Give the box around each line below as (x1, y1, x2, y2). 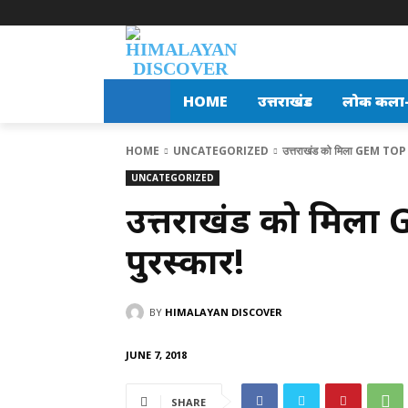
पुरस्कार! (126, 236, 244, 284)
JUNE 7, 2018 (126, 347, 187, 362)
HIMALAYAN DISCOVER (165, 304, 282, 319)
